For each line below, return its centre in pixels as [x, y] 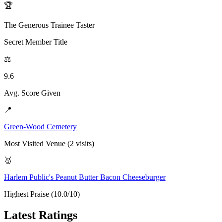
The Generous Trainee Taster [49, 25]
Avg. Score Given [32, 93]
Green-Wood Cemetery [40, 126]
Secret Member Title [36, 42]
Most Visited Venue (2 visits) [49, 143]
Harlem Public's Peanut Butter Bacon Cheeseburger [85, 177]
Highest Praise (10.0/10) [42, 194]
